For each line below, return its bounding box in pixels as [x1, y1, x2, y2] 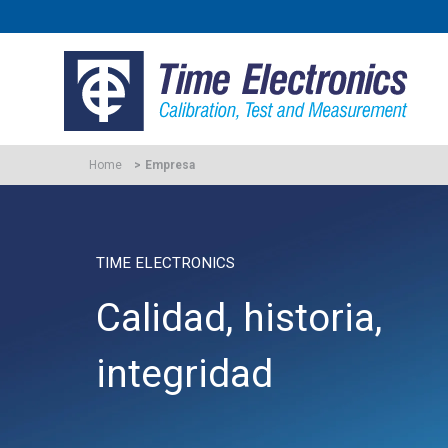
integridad [96, 351, 273, 397]
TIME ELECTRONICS [96, 254, 235, 273]
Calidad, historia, [96, 295, 382, 341]
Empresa [145, 158, 195, 173]
